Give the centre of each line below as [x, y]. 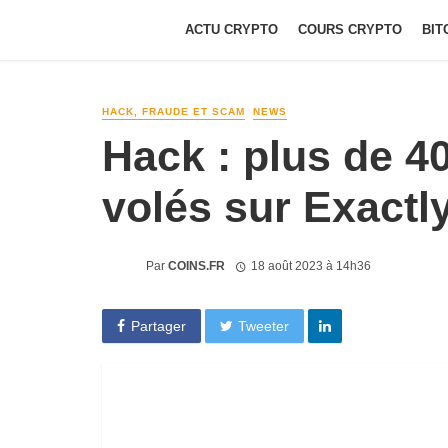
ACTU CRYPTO [231, 29]
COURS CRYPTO [350, 29]
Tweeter [264, 325]
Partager [158, 325]
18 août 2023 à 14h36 [310, 265]
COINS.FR [196, 265]
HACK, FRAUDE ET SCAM [173, 111]
